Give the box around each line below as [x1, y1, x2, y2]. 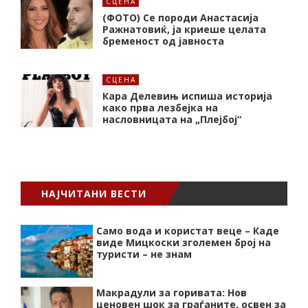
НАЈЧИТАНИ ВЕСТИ [41, 187, 146, 201]
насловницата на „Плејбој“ [102, 113, 241, 126]
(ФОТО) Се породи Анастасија [102, 11, 258, 25]
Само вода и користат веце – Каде [96, 224, 279, 238]
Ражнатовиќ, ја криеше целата [102, 23, 266, 36]
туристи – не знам [96, 247, 192, 261]
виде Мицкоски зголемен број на [96, 236, 271, 250]
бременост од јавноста [102, 34, 224, 48]
